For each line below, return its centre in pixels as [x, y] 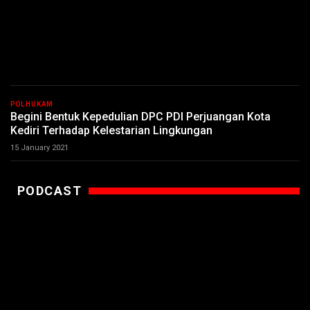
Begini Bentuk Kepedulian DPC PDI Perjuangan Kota [140, 117]
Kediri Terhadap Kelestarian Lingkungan [111, 130]
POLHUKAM [32, 104]
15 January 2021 [39, 148]
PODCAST [50, 191]
